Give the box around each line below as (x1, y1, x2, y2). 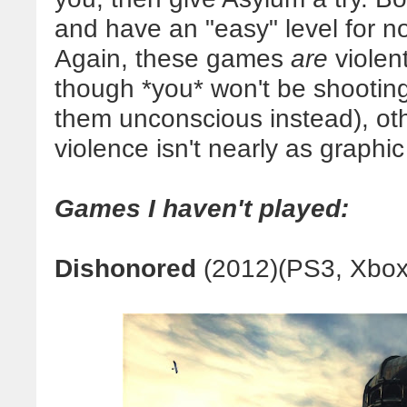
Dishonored (55, 253, 196, 283)
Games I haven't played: (55, 194, 349, 223)
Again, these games (55, 44, 291, 73)
